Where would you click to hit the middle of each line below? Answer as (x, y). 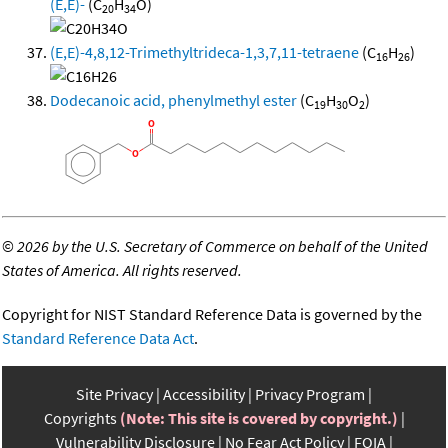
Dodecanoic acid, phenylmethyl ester (173, 100)
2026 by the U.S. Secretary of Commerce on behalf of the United (222, 246)
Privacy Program (310, 394)
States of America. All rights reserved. (122, 270)
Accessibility (204, 394)
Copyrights (80, 418)
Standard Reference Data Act (98, 338)
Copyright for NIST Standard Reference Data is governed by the (212, 314)
